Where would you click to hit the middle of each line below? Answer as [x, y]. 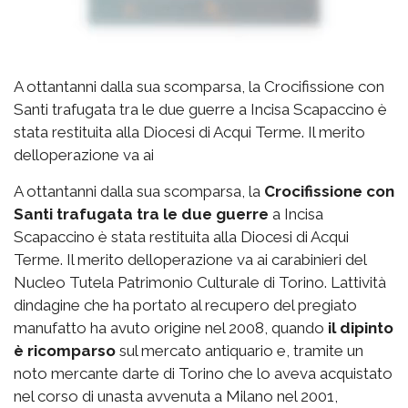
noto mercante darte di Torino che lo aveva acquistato [203, 374]
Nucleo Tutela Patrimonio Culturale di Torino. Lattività [200, 283]
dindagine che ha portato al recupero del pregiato [185, 306]
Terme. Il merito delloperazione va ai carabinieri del [190, 260]
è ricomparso [65, 351]
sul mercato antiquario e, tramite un [240, 351]
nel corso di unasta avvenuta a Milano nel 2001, [176, 397]
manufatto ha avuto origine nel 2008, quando [171, 328]
